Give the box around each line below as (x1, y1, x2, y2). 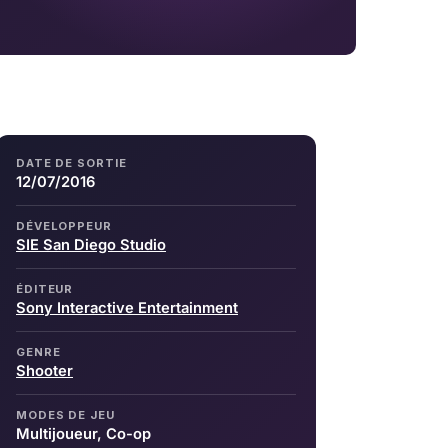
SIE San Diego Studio (16, 235, 166, 254)
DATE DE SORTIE (16, 155, 127, 170)
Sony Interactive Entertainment (16, 298, 238, 317)
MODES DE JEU (16, 407, 115, 422)
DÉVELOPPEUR (16, 218, 112, 233)
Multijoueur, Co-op (16, 424, 151, 443)
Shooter (16, 361, 73, 380)
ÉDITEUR (16, 281, 74, 296)
